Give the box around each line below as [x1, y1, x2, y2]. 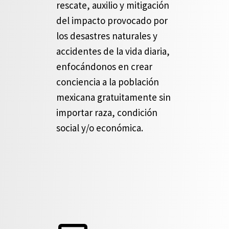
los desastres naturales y [56, 30, 157, 42]
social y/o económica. [56, 122, 143, 134]
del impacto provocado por [56, 14, 168, 27]
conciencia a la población [56, 76, 159, 88]
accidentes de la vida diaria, [56, 45, 170, 57]
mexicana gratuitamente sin [56, 91, 171, 103]
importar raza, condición [56, 106, 157, 119]
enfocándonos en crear [56, 60, 152, 73]
